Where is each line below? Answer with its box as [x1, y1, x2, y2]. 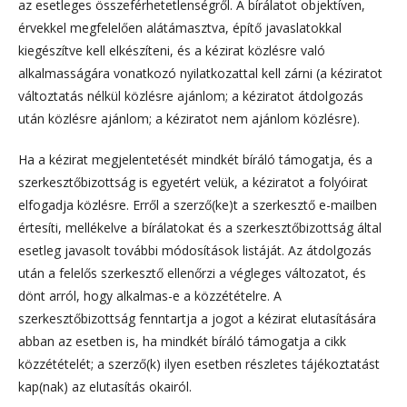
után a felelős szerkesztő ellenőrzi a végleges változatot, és [18, 263, 366, 282]
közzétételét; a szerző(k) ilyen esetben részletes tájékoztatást [18, 354, 380, 372]
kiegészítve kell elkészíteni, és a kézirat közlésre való [18, 41, 325, 59]
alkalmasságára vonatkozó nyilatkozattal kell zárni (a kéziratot [18, 64, 382, 82]
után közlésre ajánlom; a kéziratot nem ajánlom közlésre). [18, 109, 360, 127]
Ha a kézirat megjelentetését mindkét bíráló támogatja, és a [18, 150, 372, 168]
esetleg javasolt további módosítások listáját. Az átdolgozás [18, 241, 372, 259]
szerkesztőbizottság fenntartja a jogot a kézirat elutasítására [18, 309, 376, 327]
